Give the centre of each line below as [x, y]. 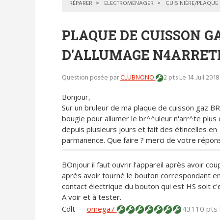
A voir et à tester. [91, 197]
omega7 [102, 209]
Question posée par [91, 78]
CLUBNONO [138, 78]
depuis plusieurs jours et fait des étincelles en [139, 129]
